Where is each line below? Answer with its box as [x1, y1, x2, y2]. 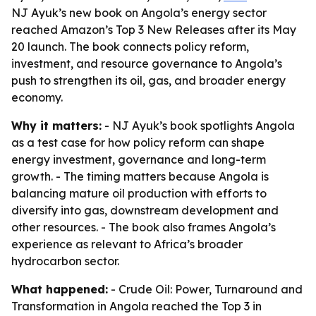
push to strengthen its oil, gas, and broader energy [11, 73, 286, 87]
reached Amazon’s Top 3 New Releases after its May [11, 23, 296, 37]
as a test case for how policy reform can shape [11, 135, 265, 150]
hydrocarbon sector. [11, 254, 119, 268]
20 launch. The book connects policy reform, [11, 39, 249, 54]
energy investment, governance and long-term [11, 152, 266, 166]
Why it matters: [11, 119, 102, 133]
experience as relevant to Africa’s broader [11, 237, 243, 251]
